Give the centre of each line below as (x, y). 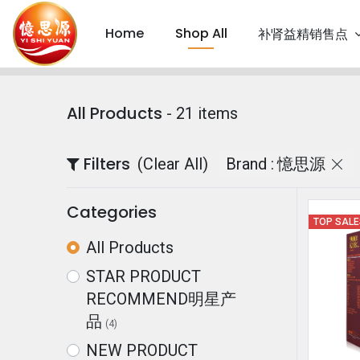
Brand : (250, 164)
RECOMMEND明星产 (161, 299)
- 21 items (200, 114)
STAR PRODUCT (143, 276)
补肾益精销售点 (303, 34)
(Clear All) (172, 164)
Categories (111, 212)
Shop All (201, 33)
